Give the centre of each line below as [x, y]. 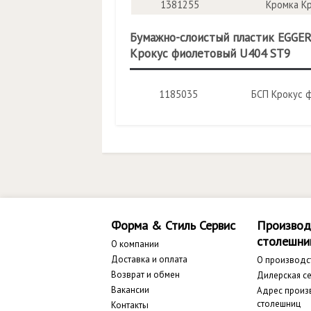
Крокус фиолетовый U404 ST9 [210, 53]
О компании [135, 244]
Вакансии [130, 290]
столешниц [279, 304]
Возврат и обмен [145, 275]
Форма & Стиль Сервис [173, 225]
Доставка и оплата [149, 259]
